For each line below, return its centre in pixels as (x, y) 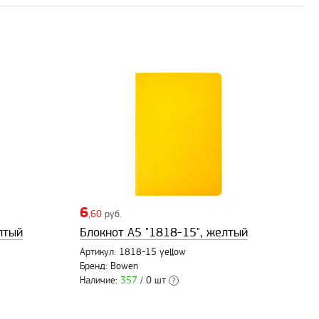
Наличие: (100, 281)
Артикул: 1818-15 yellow (133, 252)
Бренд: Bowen (109, 267)
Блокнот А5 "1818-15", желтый (164, 233)
